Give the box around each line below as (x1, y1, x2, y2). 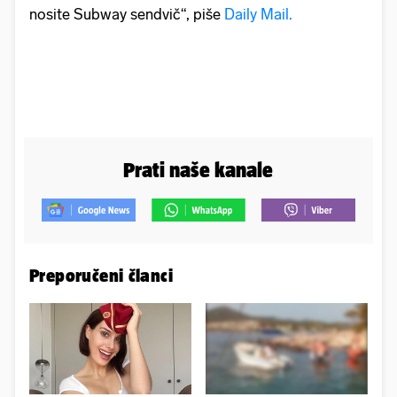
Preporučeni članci (29, 264, 174, 285)
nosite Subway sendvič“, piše (29, 4, 221, 23)
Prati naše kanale (123, 157, 274, 182)
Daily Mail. (221, 4, 292, 23)
